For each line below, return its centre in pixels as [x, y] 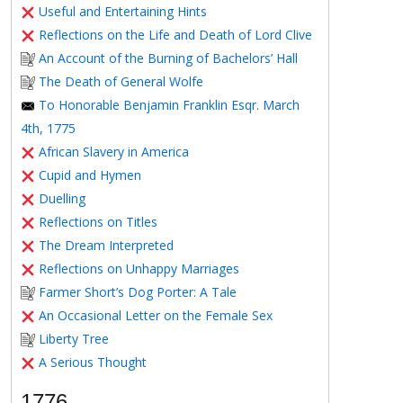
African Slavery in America [114, 152]
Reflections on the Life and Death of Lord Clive [175, 35]
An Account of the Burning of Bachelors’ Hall [168, 58]
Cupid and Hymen [90, 175]
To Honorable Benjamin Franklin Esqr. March [169, 105]
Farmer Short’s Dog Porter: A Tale [138, 292]
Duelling [62, 198]
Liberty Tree [74, 339]
